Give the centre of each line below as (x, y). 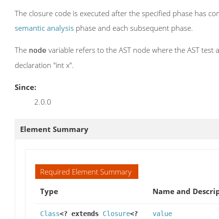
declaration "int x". (44, 65)
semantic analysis (44, 28)
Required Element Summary (86, 171)
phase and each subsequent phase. (133, 28)
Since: (25, 87)
